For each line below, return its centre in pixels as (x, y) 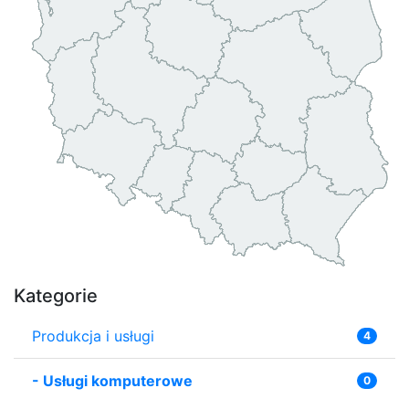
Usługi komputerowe (118, 380)
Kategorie (56, 295)
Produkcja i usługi (93, 336)
